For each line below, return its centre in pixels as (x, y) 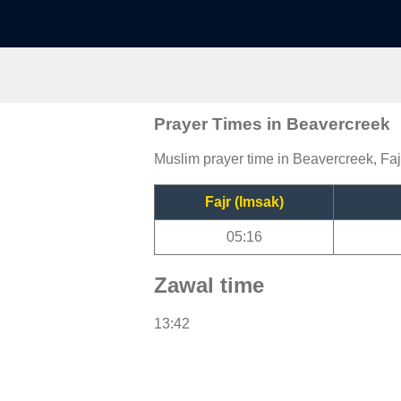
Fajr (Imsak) (244, 201)
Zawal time (209, 285)
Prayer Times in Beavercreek (272, 124)
